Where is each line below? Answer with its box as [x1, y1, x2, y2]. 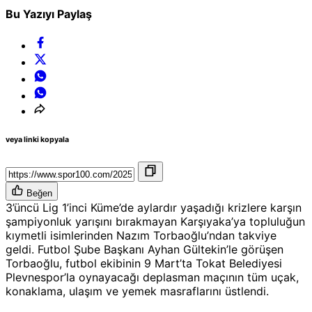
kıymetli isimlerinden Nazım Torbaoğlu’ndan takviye [6, 228, 276, 243]
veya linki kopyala [6, 135, 69, 145]
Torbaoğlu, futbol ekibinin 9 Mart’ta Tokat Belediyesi [6, 256, 282, 271]
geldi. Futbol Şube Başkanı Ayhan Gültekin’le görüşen [6, 242, 283, 257]
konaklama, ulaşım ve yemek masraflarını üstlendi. [6, 284, 269, 299]
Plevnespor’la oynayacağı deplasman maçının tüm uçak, [6, 270, 299, 285]
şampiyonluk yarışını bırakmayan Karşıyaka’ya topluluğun [6, 214, 305, 229]
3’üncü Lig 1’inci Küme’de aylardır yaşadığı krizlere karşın [6, 201, 302, 215]
